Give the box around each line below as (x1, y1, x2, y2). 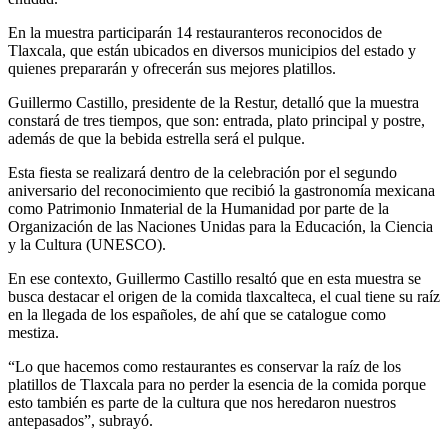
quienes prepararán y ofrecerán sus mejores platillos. (8, 59, 336, 77)
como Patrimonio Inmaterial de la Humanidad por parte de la (8, 199, 389, 217)
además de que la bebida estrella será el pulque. (8, 129, 305, 147)
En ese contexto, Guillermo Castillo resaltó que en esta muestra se (8, 269, 421, 287)
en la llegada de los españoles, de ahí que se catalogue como (8, 305, 386, 323)
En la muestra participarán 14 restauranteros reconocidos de (8, 23, 382, 41)
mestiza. (8, 323, 59, 341)
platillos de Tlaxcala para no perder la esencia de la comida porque (8, 375, 426, 393)
